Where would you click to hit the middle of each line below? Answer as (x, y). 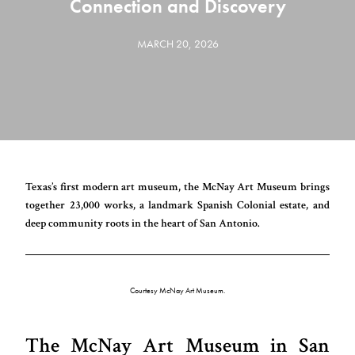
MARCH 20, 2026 (177, 44)
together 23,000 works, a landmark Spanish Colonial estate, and (177, 205)
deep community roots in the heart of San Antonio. (143, 223)
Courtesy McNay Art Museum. (177, 290)
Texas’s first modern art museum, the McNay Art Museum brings (177, 187)
